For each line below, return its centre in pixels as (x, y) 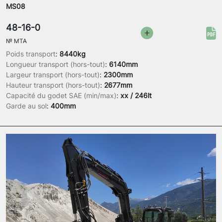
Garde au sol (26, 106)
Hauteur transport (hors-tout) (53, 85)
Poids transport (31, 54)
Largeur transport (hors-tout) (53, 75)
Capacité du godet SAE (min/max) (61, 96)
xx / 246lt (136, 96)
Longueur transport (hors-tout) (55, 64)
